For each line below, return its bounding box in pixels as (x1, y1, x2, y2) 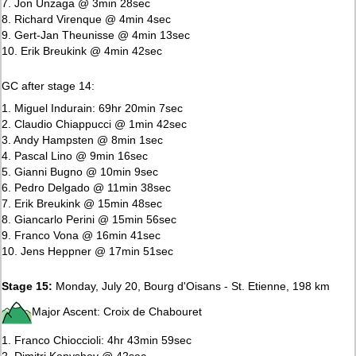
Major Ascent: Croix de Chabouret (32, 304, 203, 318)
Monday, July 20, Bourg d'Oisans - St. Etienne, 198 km (52, 279, 331, 292)
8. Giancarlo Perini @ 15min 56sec (2, 212, 177, 226)
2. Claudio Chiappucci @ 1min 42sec (2, 117, 188, 130)
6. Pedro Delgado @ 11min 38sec (2, 180, 172, 194)
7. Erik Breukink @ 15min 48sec (2, 196, 163, 210)
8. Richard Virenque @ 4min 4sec (2, 12, 172, 25)
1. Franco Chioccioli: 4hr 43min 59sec (2, 333, 192, 346)
